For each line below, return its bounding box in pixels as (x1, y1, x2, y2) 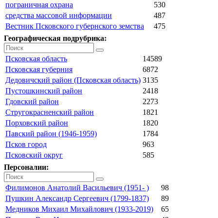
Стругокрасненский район (5, 108, 94, 116)
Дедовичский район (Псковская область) (5, 75, 141, 84)
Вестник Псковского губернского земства (5, 21, 144, 30)
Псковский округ (5, 150, 63, 159)
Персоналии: (4, 163, 49, 171)
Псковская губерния (5, 65, 73, 73)
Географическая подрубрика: (4, 34, 107, 42)
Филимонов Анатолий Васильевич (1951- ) (5, 183, 149, 192)
